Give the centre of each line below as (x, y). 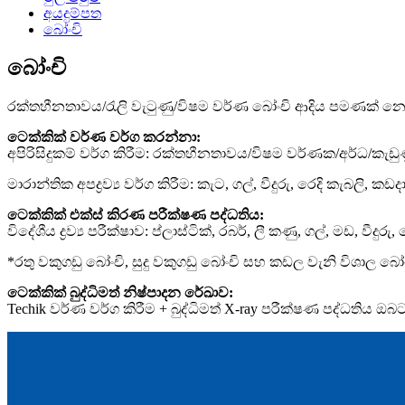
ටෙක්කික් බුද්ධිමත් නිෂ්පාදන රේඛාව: (120, 292)
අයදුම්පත (72, 13)
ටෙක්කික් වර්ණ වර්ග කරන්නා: (104, 137)
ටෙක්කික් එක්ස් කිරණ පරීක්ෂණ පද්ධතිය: (136, 214)
